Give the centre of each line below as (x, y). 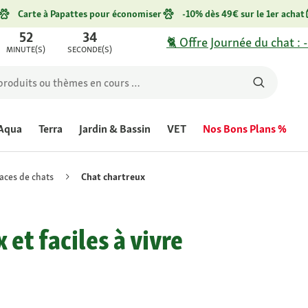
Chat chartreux (113, 177)
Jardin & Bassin (115, 129)
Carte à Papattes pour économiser (89, 14)
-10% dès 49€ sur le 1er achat (243, 14)
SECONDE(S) (90, 49)
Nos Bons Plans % (245, 129)
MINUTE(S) (26, 49)
